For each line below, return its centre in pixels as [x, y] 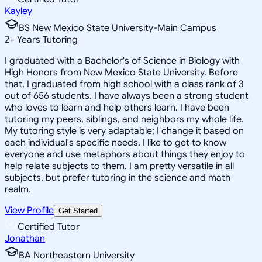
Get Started [78, 211]
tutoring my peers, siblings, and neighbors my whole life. [124, 119]
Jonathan [25, 238]
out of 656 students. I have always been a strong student [127, 96]
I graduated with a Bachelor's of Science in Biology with [122, 61]
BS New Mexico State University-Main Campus [118, 28]
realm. [18, 189]
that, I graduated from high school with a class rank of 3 [124, 84]
